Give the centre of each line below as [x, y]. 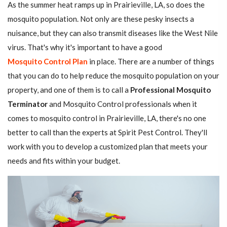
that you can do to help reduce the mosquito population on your [113, 76]
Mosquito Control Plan [48, 62]
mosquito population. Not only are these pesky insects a [101, 19]
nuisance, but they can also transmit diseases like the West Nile [113, 33]
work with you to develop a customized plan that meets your [108, 147]
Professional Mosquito [171, 90]
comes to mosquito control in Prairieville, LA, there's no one [107, 118]
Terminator [28, 104]
